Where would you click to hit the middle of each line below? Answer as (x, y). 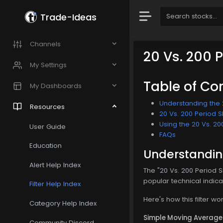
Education (46, 146)
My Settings (48, 65)
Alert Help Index (55, 165)
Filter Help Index (55, 184)
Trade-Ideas (69, 17)
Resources (47, 107)
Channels (45, 44)
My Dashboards (56, 86)
